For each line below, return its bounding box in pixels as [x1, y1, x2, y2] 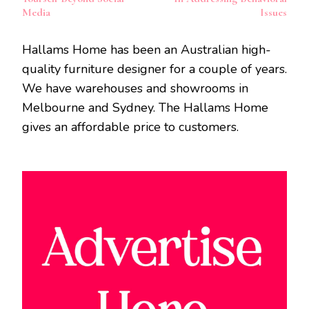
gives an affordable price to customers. [22, 119, 239, 136]
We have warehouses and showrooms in [22, 80, 248, 97]
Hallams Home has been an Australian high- [22, 41, 271, 59]
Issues [260, 6, 287, 20]
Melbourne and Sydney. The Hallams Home [22, 99, 268, 117]
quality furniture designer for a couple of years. [22, 61, 287, 78]
